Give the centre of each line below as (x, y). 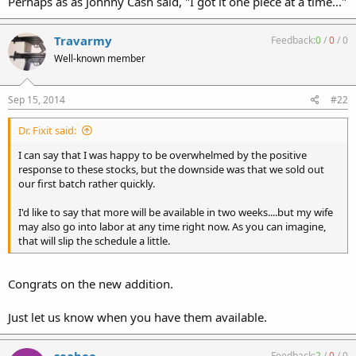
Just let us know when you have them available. (137, 317)
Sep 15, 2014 (37, 99)
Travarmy (83, 41)
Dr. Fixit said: (47, 130)
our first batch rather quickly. (87, 183)
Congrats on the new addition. (91, 284)
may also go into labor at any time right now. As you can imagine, (172, 226)
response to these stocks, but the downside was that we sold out (171, 169)
